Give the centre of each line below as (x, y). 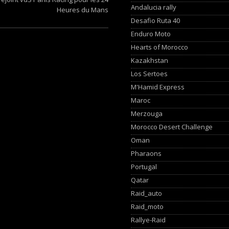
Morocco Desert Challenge (172, 127)
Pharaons (146, 153)
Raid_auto (147, 193)
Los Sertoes (150, 73)
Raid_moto (147, 206)
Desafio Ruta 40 (156, 20)
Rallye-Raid (148, 220)
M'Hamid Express (158, 87)
